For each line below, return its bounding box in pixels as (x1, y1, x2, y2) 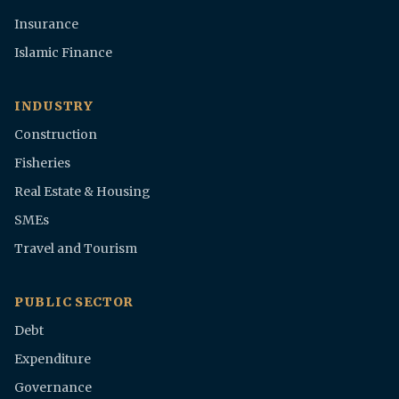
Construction (14, 126, 97, 143)
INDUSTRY (14, 98, 94, 115)
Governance (14, 379, 92, 396)
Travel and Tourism (14, 240, 137, 257)
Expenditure (14, 351, 91, 368)
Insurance (14, 16, 78, 33)
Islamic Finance (14, 45, 112, 61)
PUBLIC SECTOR (14, 294, 134, 311)
